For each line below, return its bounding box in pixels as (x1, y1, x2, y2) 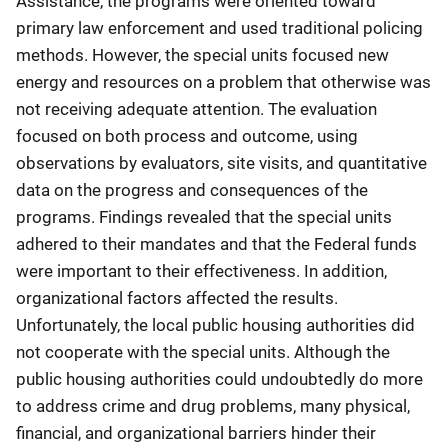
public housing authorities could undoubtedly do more (16, 369, 423, 389)
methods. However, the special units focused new (16, 45, 389, 65)
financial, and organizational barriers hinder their (16, 423, 376, 443)
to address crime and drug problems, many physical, (16, 396, 410, 416)
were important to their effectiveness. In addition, (16, 261, 387, 281)
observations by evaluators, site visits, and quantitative (16, 153, 427, 173)
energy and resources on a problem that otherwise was (16, 72, 431, 92)
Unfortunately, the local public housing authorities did (16, 315, 415, 335)
